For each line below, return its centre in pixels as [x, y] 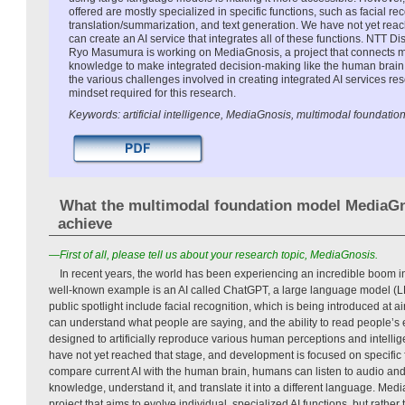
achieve [85, 223]
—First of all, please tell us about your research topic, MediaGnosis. [213, 254]
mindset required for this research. [152, 93]
